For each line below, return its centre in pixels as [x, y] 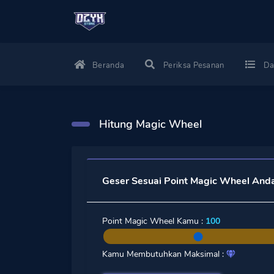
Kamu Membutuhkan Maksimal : [164, 254]
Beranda [109, 65]
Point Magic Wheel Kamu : [154, 221]
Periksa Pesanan [194, 65]
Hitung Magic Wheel [150, 124]
